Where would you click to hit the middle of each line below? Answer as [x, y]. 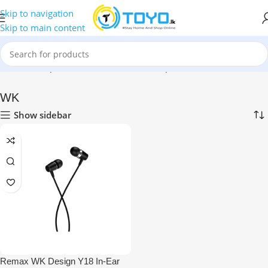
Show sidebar [43, 115]
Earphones [174, 67]
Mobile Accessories [103, 67]
